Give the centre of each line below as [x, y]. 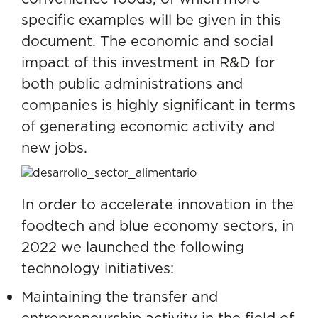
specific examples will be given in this [151, 19]
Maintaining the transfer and [120, 296]
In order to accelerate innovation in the [158, 204]
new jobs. [54, 147]
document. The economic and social [147, 40]
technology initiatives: [98, 268]
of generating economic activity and [148, 126]
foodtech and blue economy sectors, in [158, 225]
